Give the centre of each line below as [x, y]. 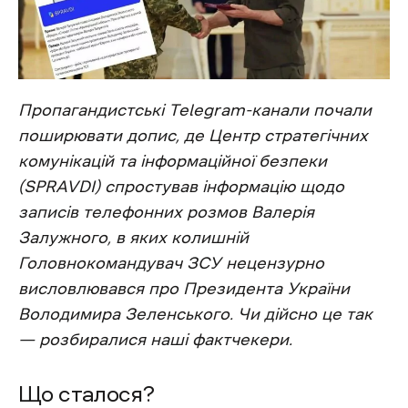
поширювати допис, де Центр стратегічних [193, 136]
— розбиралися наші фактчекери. [155, 340]
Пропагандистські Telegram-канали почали [195, 111]
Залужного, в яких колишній [133, 238]
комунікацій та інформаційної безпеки [173, 162]
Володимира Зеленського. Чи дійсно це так [195, 315]
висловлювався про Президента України [184, 289]
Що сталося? [87, 395]
